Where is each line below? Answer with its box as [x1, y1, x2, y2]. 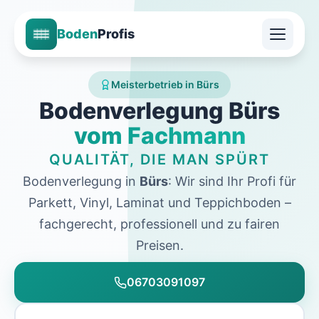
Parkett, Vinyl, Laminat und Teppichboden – [28, 195, 291, 210]
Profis [98, 26, 135, 41]
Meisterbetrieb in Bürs [111, 78, 219, 90]
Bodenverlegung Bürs [39, 97, 280, 125]
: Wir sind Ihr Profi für [168, 174, 296, 189]
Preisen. [135, 238, 184, 253]
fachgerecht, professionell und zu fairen [39, 216, 280, 231]
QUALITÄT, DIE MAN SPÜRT [49, 151, 270, 168]
